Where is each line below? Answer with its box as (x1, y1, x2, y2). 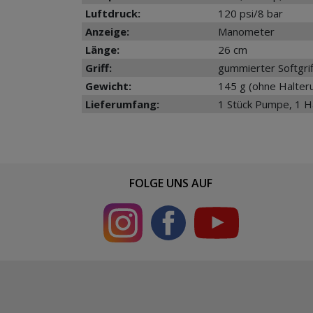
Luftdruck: (85, 6, 140, 20)
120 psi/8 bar (218, 6, 283, 20)
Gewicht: (85, 78, 131, 93)
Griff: (85, 60, 112, 75)
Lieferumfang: (85, 96, 159, 111)
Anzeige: (85, 24, 129, 38)
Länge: (85, 42, 119, 57)
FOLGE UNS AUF (129, 175, 212, 191)
